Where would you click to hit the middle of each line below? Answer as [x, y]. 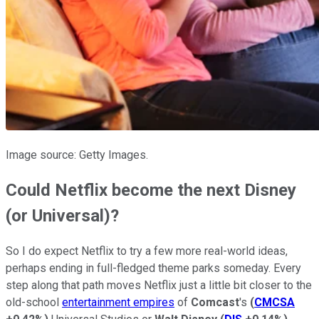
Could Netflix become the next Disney [151, 190]
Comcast [215, 303]
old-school [34, 303]
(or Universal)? [62, 216]
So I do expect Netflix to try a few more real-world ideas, [147, 251]
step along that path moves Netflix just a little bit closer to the [159, 286]
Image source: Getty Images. [77, 155]
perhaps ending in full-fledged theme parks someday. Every [153, 268]
